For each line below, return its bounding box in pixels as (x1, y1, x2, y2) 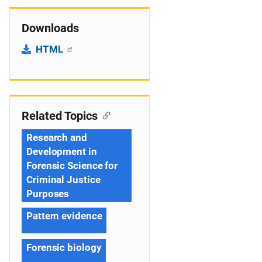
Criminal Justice (26, 174, 101, 185)
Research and (26, 132, 87, 143)
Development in (26, 146, 97, 157)
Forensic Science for (26, 160, 118, 171)
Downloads (22, 21, 79, 35)
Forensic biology (26, 242, 102, 253)
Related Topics (22, 109, 98, 123)
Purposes (26, 188, 70, 199)
